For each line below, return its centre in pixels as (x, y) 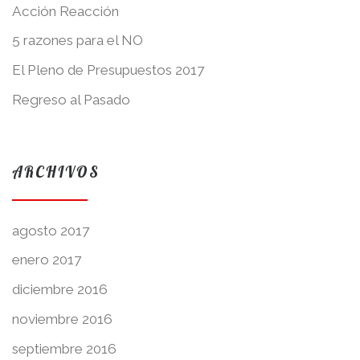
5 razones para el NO (78, 41)
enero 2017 (47, 260)
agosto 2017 (51, 230)
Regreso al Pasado (71, 99)
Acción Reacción (65, 11)
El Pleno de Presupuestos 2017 (108, 70)
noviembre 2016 (62, 319)
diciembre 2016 (60, 290)
